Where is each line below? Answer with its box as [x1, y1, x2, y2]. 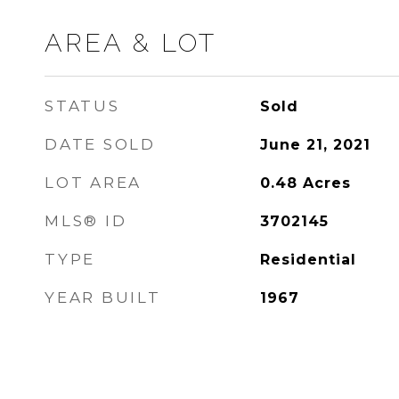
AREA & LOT [45, 28, 216, 58]
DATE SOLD [45, 135, 156, 153]
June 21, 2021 [259, 136, 370, 153]
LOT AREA [45, 174, 142, 191]
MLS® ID [45, 212, 127, 230]
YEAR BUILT [45, 289, 161, 306]
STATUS [45, 97, 120, 115]
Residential [259, 251, 356, 268]
